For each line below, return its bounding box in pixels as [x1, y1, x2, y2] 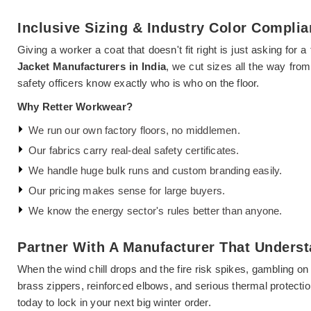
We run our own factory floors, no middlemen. [28, 124, 240, 136]
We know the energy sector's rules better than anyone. [28, 204, 283, 217]
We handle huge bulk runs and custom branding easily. [28, 164, 283, 176]
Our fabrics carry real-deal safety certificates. [28, 144, 239, 156]
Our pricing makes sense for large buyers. [28, 184, 226, 196]
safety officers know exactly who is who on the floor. [17, 76, 260, 89]
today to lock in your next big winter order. [17, 296, 211, 308]
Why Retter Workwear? [17, 100, 133, 112]
